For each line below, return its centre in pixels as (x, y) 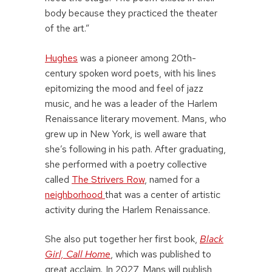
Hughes (61, 58)
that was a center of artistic (163, 194)
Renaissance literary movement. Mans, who (136, 118)
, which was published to (161, 254)
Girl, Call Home (78, 254)
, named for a (172, 179)
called (58, 179)
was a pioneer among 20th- (137, 58)
